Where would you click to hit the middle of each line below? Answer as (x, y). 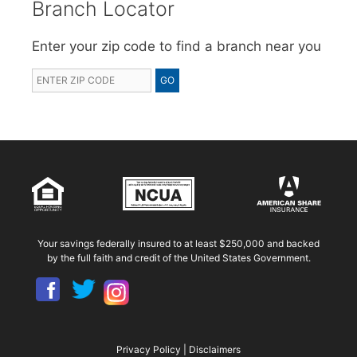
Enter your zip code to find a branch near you (177, 47)
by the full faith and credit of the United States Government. (178, 258)
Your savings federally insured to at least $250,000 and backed (178, 244)
